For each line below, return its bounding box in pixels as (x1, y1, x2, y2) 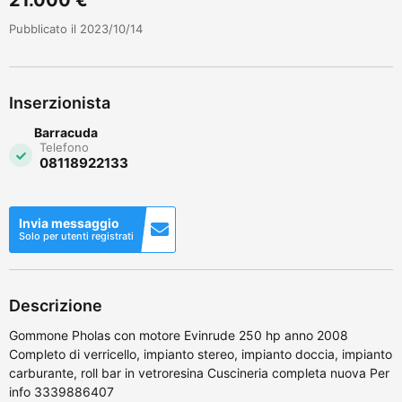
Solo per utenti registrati (19, 229, 134, 242)
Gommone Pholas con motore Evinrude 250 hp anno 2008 (9, 327, 348, 343)
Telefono (39, 139, 89, 154)
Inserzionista (9, 92, 110, 112)
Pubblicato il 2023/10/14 (9, 21, 143, 36)
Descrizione (9, 295, 102, 315)
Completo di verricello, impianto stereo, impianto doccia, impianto (9, 345, 392, 362)
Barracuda (34, 124, 98, 140)
